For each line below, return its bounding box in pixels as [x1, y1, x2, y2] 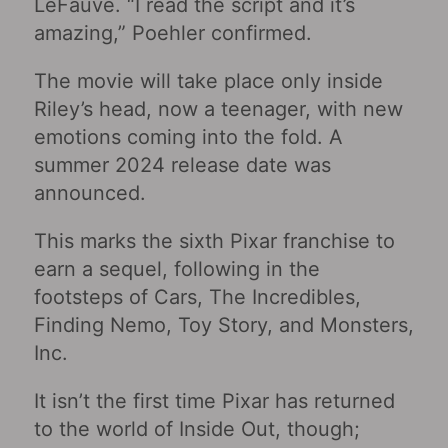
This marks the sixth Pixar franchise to [33, 228, 395, 253]
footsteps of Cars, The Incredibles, [33, 284, 361, 309]
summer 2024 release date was [33, 152, 331, 177]
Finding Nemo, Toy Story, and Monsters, [33, 312, 414, 337]
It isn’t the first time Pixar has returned [33, 388, 395, 413]
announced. [33, 180, 146, 205]
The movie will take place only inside [33, 68, 383, 93]
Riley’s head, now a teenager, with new [33, 96, 403, 121]
